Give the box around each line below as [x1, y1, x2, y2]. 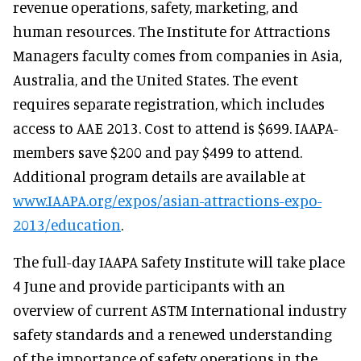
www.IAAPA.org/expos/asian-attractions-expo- [13, 191, 322, 210]
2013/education [13, 215, 121, 234]
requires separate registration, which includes [13, 94, 325, 113]
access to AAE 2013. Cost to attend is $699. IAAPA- [13, 118, 338, 137]
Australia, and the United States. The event [13, 70, 298, 89]
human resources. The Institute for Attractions [13, 22, 330, 40]
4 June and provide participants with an [13, 276, 285, 295]
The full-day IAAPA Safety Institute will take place [13, 252, 345, 271]
